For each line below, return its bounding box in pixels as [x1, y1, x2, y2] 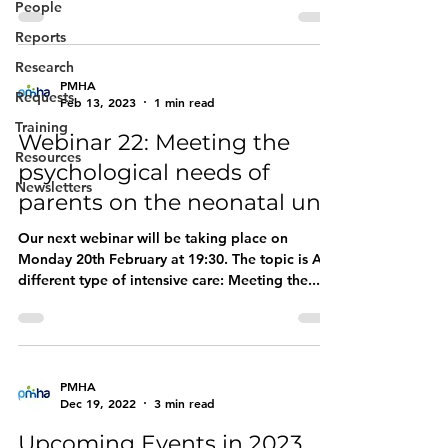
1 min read [154, 94, 215, 110]
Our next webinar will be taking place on [18, 229, 288, 247]
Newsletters [15, 178, 92, 196]
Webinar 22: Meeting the [18, 129, 290, 156]
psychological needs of [18, 159, 269, 186]
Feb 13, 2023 [60, 94, 136, 110]
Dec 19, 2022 [60, 395, 136, 411]
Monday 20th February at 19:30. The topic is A [18, 250, 322, 268]
